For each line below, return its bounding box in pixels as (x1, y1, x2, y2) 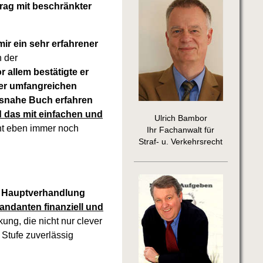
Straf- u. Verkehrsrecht (139, 137, 223, 146)
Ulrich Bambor (154, 113, 207, 123)
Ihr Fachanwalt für (147, 125, 215, 134)
